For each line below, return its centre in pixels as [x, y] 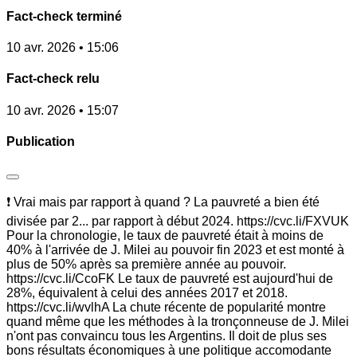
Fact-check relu [53, 79]
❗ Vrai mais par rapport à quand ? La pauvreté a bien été [163, 202]
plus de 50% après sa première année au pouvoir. [146, 265]
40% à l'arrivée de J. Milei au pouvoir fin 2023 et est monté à [175, 250]
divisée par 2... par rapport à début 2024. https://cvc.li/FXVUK [178, 222]
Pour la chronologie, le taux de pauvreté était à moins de [165, 236]
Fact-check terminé [64, 16]
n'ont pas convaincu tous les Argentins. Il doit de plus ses [167, 336]
